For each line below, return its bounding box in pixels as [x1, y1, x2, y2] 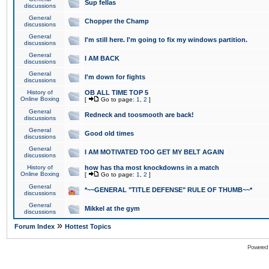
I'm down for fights [85, 73, 145, 80]
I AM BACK [85, 55, 119, 62]
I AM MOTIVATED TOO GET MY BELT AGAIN [85, 148, 224, 156]
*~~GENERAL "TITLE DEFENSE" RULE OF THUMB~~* [85, 186, 252, 193]
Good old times [85, 130, 134, 137]
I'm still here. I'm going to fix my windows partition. [85, 36, 247, 43]
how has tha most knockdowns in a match [85, 164, 219, 171]
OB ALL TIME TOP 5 [85, 89, 148, 96]
